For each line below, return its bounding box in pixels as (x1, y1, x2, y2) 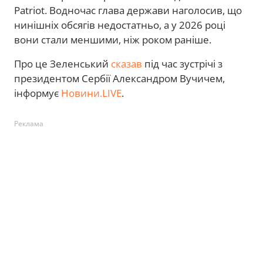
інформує (14, 86, 61, 100)
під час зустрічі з (142, 57, 222, 71)
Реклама (14, 119, 43, 129)
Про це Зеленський (14, 57, 111, 71)
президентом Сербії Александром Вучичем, (14, 72, 225, 86)
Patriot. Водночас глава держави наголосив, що (14, 4, 242, 18)
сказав (111, 57, 142, 71)
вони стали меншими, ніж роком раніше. (14, 33, 211, 47)
